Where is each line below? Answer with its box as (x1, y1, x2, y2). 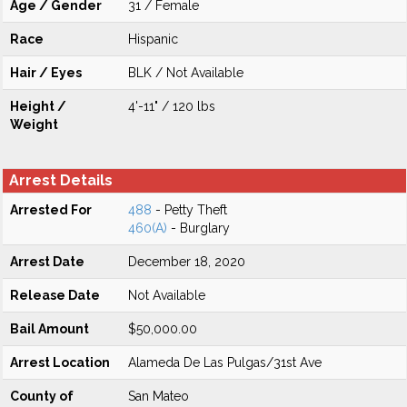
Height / (10, 99, 66, 114)
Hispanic (128, 32, 178, 46)
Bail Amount (10, 322, 89, 336)
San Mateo (128, 389, 189, 403)
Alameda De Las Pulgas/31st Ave (128, 355, 322, 370)
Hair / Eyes (10, 65, 82, 80)
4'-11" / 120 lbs (128, 99, 215, 114)
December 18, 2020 (128, 254, 245, 269)
